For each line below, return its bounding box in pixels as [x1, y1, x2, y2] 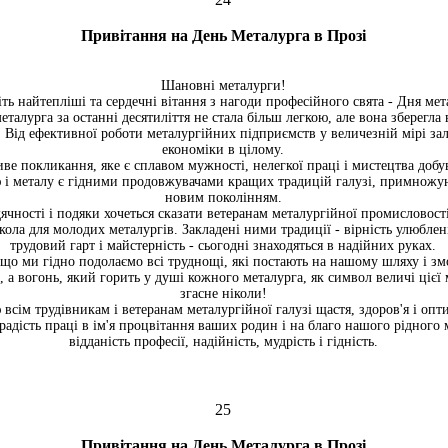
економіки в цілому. [162, 142, 284, 157]
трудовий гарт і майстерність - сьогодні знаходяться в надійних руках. [10, 238, 436, 253]
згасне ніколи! [179, 286, 267, 301]
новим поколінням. [164, 190, 282, 205]
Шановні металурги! [160, 78, 286, 93]
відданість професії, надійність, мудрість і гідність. [68, 334, 378, 349]
